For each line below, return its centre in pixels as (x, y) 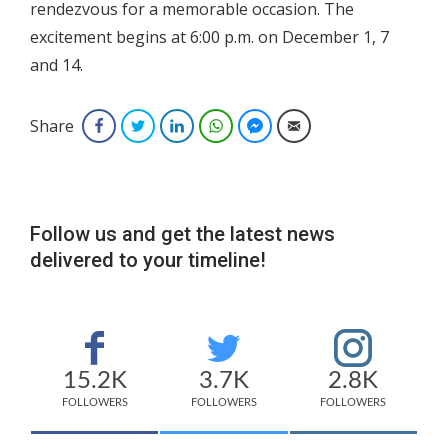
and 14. (56, 65)
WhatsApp (260, 125)
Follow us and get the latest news (182, 234)
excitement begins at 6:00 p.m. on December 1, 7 (209, 37)
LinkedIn (215, 125)
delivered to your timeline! (148, 260)
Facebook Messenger (330, 125)
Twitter (172, 125)
